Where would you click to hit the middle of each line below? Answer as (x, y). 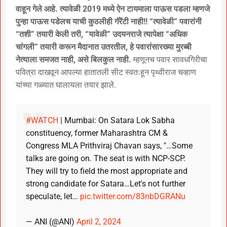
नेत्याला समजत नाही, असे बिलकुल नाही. (73, 60)
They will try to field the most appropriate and (107, 171)
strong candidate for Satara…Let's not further (106, 184)
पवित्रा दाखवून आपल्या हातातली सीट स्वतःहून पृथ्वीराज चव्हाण (106, 72)
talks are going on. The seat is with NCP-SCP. (106, 159)
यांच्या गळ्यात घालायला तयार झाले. (66, 85)
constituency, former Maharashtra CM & (97, 133)
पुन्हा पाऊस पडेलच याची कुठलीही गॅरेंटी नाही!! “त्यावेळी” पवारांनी (109, 22)
